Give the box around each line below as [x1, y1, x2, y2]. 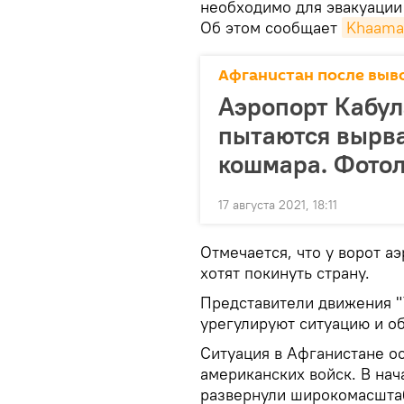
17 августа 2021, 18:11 [218, 197, 337, 213]
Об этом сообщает [200, 17, 342, 38]
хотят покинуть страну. [200, 262, 370, 283]
